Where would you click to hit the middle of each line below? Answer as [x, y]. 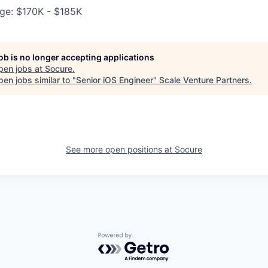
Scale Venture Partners [204, 80]
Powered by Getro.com [150, 238]
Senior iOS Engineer [115, 80]
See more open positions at [120, 149]
